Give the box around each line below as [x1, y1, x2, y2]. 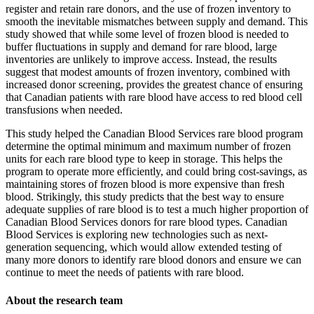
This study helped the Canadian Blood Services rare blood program [6, 128, 303, 140]
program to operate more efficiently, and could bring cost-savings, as [6, 165, 307, 178]
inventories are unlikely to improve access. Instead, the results [6, 53, 277, 66]
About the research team [6, 294, 123, 306]
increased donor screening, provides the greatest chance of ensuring [6, 78, 303, 91]
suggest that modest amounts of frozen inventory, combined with [6, 66, 290, 78]
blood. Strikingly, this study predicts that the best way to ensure [6, 191, 284, 203]
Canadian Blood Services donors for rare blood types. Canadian [6, 216, 287, 228]
